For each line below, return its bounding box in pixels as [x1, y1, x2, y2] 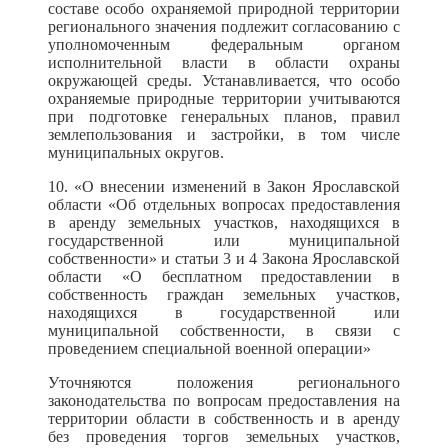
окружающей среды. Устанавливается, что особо [48, 72, 400, 89]
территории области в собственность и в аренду [48, 410, 400, 427]
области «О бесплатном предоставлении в [48, 268, 400, 285]
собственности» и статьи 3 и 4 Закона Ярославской [48, 250, 400, 267]
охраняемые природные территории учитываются [48, 90, 400, 107]
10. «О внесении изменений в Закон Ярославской [48, 178, 400, 195]
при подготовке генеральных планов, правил [48, 108, 400, 125]
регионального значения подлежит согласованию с [48, 18, 400, 35]
